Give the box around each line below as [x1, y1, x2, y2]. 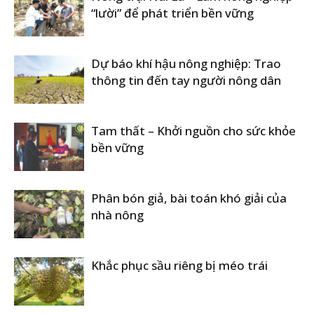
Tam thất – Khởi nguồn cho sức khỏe [91, 123, 296, 139]
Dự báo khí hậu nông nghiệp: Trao [91, 55, 281, 71]
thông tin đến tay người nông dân [91, 72, 281, 88]
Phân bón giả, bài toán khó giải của [91, 190, 287, 206]
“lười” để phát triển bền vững [91, 5, 254, 21]
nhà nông [91, 207, 144, 223]
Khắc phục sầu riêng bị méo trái [91, 257, 268, 273]
